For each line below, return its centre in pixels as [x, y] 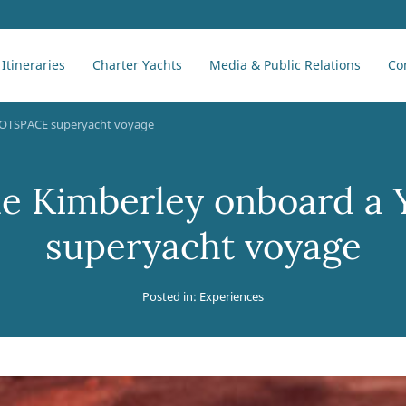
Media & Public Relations [285, 65]
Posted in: [171, 296]
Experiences [232, 296]
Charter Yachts [137, 65]
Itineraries [34, 65]
